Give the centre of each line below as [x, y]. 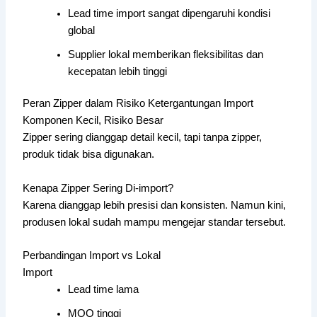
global [82, 30]
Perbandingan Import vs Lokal [92, 256]
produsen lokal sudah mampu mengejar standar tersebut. [155, 222]
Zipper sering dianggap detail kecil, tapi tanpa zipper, [143, 138]
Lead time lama [104, 290]
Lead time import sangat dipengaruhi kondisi [169, 13]
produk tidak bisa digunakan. [89, 155]
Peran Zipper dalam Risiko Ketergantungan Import [138, 104]
